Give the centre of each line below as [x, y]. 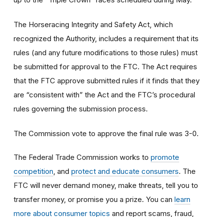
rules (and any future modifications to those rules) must [106, 52]
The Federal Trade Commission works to [82, 157]
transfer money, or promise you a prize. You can [94, 199]
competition [33, 171]
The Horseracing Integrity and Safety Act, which [93, 24]
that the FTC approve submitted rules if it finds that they [107, 80]
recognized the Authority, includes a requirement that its [106, 38]
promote [165, 157]
